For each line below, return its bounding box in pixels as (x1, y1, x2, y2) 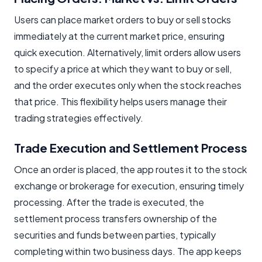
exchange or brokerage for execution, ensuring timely (14, 179, 244, 192)
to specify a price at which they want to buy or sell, (14, 62, 232, 75)
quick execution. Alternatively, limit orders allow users (14, 46, 241, 58)
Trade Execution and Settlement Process (14, 140, 247, 155)
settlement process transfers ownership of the (14, 212, 217, 225)
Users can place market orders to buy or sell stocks (14, 13, 231, 26)
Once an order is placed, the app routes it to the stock (14, 163, 247, 175)
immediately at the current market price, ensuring (14, 29, 225, 42)
